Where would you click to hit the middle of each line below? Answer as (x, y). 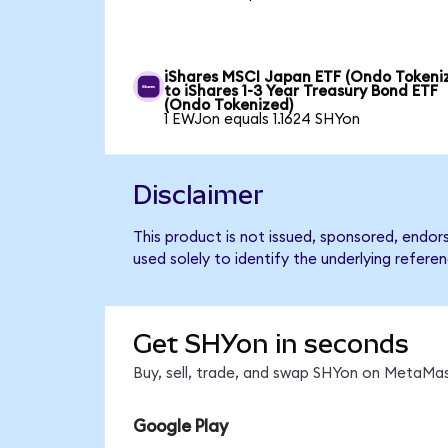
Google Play (180, 426)
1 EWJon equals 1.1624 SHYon (262, 119)
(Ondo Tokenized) (229, 105)
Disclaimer (198, 194)
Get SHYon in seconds (270, 344)
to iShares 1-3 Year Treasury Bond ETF (301, 91)
